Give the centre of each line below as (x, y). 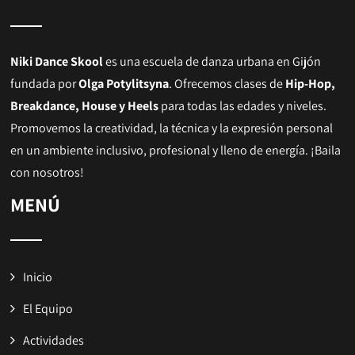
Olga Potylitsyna (124, 83)
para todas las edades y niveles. (243, 105)
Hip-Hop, (311, 83)
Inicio (38, 277)
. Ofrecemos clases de (227, 83)
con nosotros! (48, 172)
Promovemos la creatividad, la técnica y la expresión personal (172, 128)
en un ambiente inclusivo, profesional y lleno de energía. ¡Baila (176, 150)
